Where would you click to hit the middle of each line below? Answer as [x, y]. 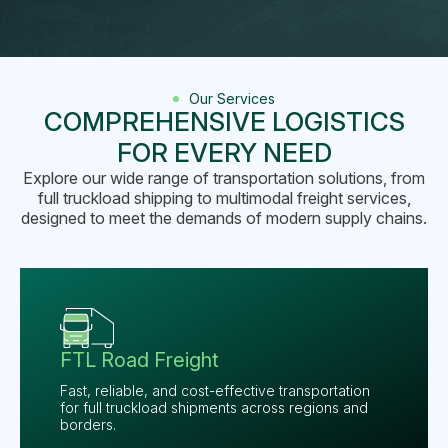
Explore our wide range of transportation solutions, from [224, 178]
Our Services [232, 99]
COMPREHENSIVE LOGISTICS [224, 122]
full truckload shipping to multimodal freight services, [224, 198]
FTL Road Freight [139, 360]
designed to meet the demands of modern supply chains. [224, 218]
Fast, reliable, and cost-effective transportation [215, 391]
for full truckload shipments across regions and [214, 408]
